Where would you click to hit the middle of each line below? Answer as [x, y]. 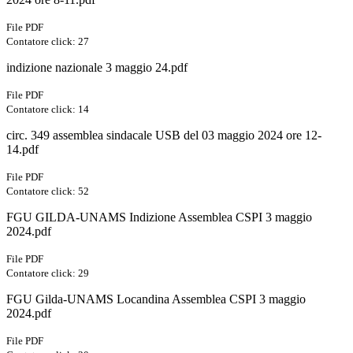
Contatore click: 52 [48, 191]
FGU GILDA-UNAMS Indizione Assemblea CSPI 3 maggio [159, 217]
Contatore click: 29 [48, 273]
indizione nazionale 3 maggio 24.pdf [97, 68]
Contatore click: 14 [48, 110]
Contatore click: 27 [48, 42]
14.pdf [22, 150]
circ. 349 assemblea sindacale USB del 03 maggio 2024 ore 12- [164, 136]
